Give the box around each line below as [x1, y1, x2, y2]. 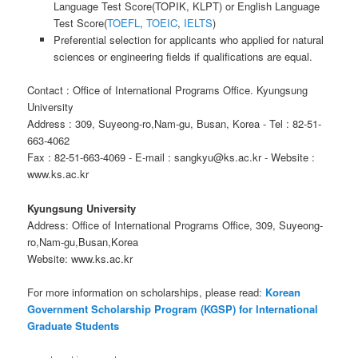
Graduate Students [27, 317, 120, 333]
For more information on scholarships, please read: [27, 284, 266, 300]
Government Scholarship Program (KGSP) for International [27, 300, 319, 316]
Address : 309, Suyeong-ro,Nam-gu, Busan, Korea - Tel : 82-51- [27, 116, 322, 132]
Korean [265, 284, 301, 300]
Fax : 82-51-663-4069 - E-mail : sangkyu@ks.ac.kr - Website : [27, 149, 316, 165]
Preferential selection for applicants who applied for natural [53, 32, 324, 48]
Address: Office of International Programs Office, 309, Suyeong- [27, 217, 324, 233]
